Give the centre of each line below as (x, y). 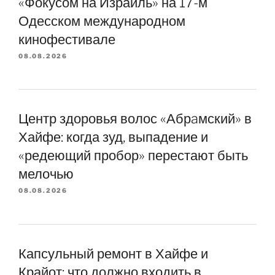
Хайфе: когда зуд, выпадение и (113, 137)
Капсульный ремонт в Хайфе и (113, 254)
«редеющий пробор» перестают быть (133, 156)
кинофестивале (67, 39)
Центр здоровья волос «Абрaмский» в (135, 119)
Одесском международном (102, 21)
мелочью (46, 174)
